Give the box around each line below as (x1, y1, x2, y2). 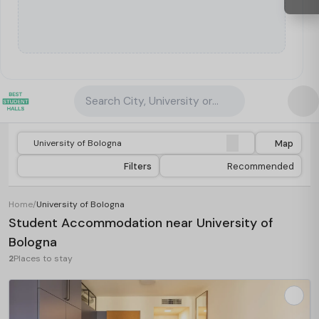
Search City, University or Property (85, 94, 260, 108)
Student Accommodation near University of (9, 214, 273, 231)
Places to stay (14, 253, 73, 264)
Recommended (227, 159, 294, 172)
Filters (124, 159, 152, 172)
